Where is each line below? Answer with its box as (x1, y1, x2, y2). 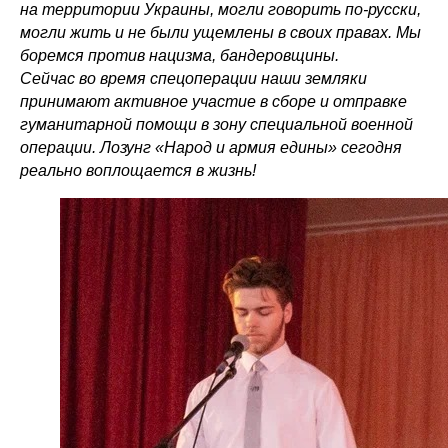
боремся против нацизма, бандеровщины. (20, 47, 339, 64)
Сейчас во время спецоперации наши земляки (20, 70, 367, 87)
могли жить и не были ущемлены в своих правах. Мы (20, 24, 421, 41)
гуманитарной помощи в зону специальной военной (20, 116, 413, 133)
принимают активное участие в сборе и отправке (20, 93, 407, 110)
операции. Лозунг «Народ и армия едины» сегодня (20, 139, 402, 156)
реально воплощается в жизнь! (20, 162, 256, 179)
